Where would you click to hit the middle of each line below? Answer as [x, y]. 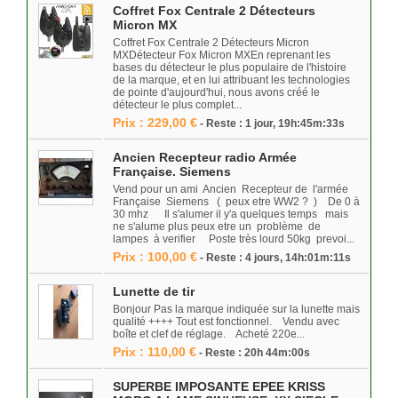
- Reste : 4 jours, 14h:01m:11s [275, 258]
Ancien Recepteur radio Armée [205, 157]
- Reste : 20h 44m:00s [255, 353]
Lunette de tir [154, 291]
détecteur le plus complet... [177, 105]
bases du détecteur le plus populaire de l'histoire [230, 68]
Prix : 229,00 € [155, 123]
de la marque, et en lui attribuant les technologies [231, 80]
